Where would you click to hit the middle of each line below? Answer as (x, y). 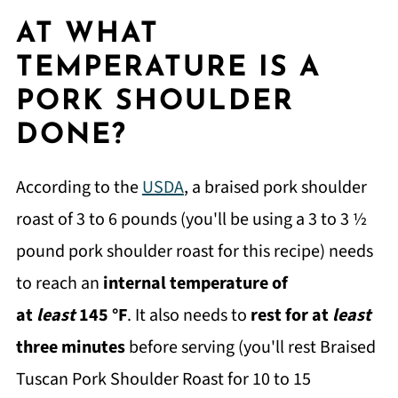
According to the (79, 187)
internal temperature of (195, 283)
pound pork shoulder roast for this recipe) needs (194, 251)
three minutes (70, 347)
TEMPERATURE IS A (168, 68)
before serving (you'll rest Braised (250, 347)
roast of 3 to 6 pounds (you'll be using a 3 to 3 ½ (191, 219)
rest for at (291, 315)
